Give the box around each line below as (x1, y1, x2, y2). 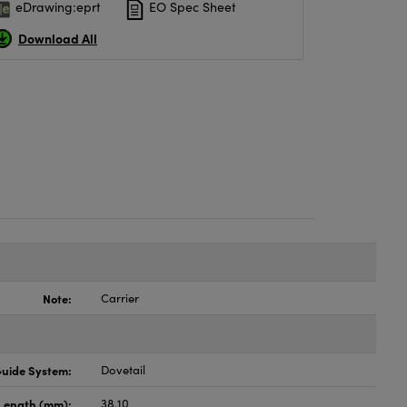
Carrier (101, 290, 140, 306)
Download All (18, 28, 97, 47)
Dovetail (101, 362, 146, 378)
